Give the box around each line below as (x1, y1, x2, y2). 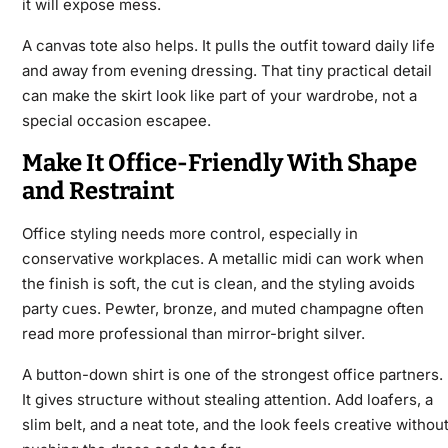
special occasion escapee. (21, 111, 211, 131)
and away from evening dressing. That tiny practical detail (21, 61, 432, 81)
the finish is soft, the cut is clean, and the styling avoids (21, 274, 415, 294)
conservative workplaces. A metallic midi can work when (21, 249, 424, 269)
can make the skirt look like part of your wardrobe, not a (21, 86, 417, 106)
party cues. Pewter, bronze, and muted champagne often (21, 299, 424, 319)
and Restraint (21, 177, 174, 206)
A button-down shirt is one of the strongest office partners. (21, 365, 443, 385)
